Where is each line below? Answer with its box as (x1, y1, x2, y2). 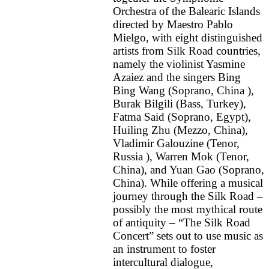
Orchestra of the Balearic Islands (113, 4, 260, 17)
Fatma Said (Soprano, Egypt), (113, 110, 251, 123)
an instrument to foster (113, 242, 216, 255)
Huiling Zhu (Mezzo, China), (113, 123, 248, 136)
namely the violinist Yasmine (113, 57, 245, 70)
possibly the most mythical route (113, 202, 262, 216)
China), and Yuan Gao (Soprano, (113, 163, 264, 176)
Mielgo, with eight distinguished (113, 31, 262, 44)
